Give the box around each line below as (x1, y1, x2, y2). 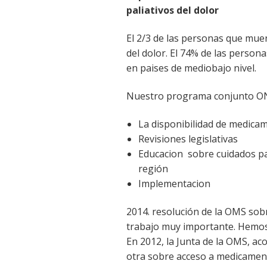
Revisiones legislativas (138, 132, 238, 145)
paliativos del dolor (126, 3, 219, 17)
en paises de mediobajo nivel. (126, 61, 256, 74)
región (138, 162, 168, 175)
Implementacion (138, 176, 210, 190)
